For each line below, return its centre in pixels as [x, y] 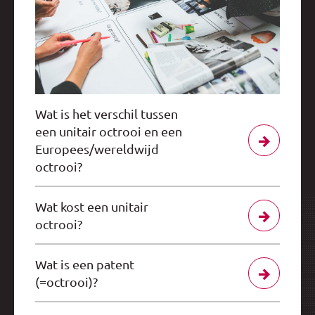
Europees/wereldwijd [97, 149]
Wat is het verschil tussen [107, 114]
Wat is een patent [85, 264]
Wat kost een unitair [92, 206]
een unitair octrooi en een [109, 131]
